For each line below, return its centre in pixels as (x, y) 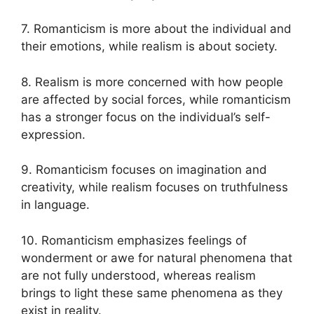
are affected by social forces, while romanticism (156, 99)
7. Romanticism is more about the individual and (156, 29)
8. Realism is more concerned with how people (152, 82)
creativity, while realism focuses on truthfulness (155, 187)
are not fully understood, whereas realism (138, 275)
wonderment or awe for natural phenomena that (157, 258)
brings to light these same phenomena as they (152, 293)
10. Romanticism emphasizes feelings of (134, 240)
